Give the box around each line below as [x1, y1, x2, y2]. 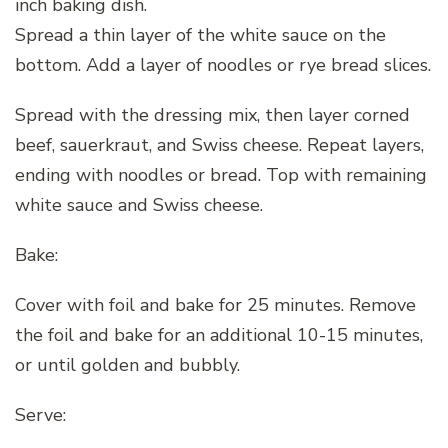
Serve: [15, 402, 66, 427]
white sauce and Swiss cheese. [15, 192, 263, 217]
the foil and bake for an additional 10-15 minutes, [15, 322, 423, 347]
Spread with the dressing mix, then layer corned [15, 102, 410, 127]
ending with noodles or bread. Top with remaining [15, 162, 427, 187]
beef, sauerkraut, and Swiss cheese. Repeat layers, [15, 132, 424, 157]
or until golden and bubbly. [15, 352, 240, 377]
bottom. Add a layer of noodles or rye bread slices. [15, 52, 431, 77]
